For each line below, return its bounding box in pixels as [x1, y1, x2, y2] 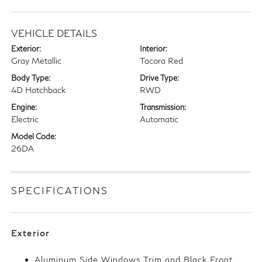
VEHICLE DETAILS [11, 27, 98, 39]
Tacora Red [140, 56, 183, 65]
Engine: [11, 102, 37, 112]
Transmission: [140, 102, 186, 112]
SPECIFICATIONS [11, 185, 109, 196]
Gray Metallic [11, 56, 62, 65]
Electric [11, 114, 39, 124]
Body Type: [11, 73, 51, 82]
